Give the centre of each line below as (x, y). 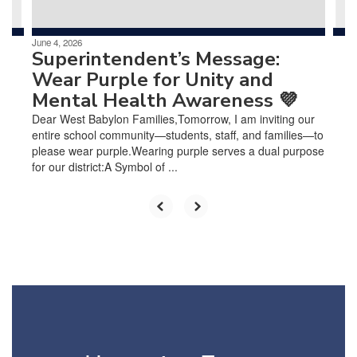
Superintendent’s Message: (156, 59)
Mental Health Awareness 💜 (165, 100)
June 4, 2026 (57, 42)
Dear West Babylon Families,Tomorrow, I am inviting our (173, 118)
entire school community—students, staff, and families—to (178, 134)
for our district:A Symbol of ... (105, 166)
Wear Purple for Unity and (153, 79)
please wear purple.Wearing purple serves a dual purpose (178, 150)
